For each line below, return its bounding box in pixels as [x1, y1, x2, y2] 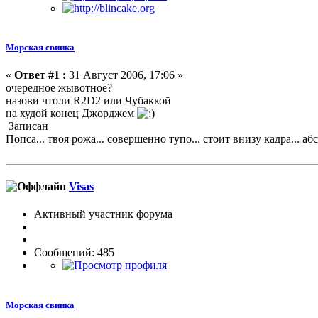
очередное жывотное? [6, 81, 112, 94]
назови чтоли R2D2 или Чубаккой [6, 94, 171, 106]
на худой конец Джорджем [6, 106, 137, 119]
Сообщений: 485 [34, 246, 114, 259]
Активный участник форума [34, 208, 172, 221]
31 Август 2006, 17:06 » [66, 68, 183, 81]
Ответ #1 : [14, 68, 66, 81]
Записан [6, 119, 48, 132]
